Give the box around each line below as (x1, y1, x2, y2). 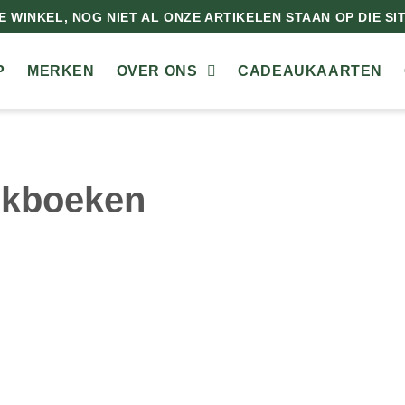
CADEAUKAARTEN (238, 63, 382, 79)
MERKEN (27, 63, 95, 79)
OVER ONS (116, 63, 198, 79)
